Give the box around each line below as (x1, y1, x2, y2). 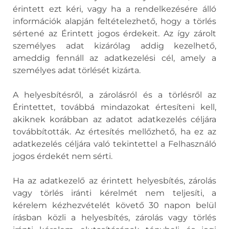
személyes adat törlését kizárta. (13, 65, 141, 75)
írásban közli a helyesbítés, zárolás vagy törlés (13, 213, 216, 222)
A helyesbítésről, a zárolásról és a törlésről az (13, 90, 216, 100)
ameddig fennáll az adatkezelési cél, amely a (13, 53, 216, 63)
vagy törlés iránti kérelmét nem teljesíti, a (13, 188, 216, 198)
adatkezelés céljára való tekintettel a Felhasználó (13, 139, 216, 149)
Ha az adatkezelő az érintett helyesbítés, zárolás (13, 176, 216, 186)
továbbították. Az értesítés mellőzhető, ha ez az (13, 127, 216, 136)
